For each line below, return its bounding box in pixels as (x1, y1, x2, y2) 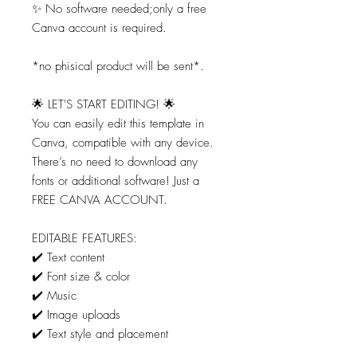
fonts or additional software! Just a (32, 173, 199, 190)
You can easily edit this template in (32, 116, 204, 132)
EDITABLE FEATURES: (32, 230, 137, 247)
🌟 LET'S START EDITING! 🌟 (32, 96, 175, 113)
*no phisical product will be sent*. (32, 58, 204, 75)
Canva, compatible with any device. (32, 135, 214, 151)
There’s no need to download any (32, 154, 198, 171)
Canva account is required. (32, 20, 167, 37)
